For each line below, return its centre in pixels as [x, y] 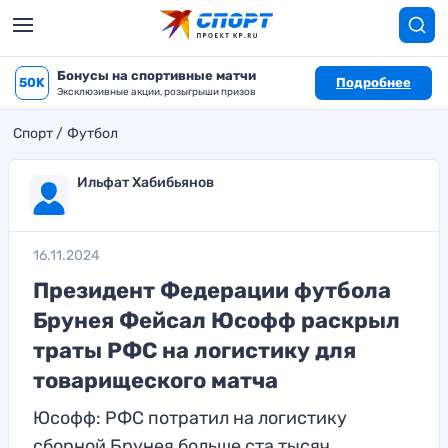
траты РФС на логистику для [194, 350]
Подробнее [373, 82]
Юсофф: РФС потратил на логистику [190, 418]
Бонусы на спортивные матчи [156, 75]
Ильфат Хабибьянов [145, 182]
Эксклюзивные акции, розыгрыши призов [156, 92]
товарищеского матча [155, 380]
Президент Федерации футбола [212, 290]
